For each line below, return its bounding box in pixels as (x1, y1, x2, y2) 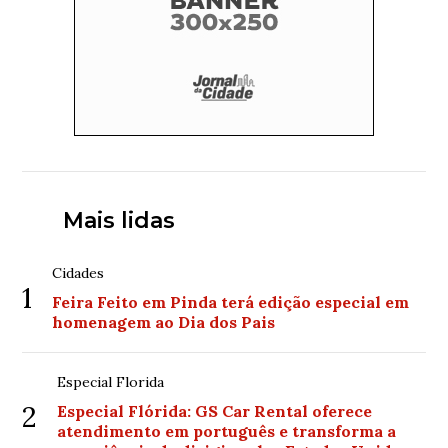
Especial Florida (57, 373, 165, 391)
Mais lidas (62, 207, 175, 234)
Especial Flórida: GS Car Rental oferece (57, 401, 373, 421)
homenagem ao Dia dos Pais (52, 312, 276, 332)
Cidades (52, 264, 105, 282)
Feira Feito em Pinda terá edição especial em (52, 292, 410, 312)
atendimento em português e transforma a (57, 421, 397, 441)
